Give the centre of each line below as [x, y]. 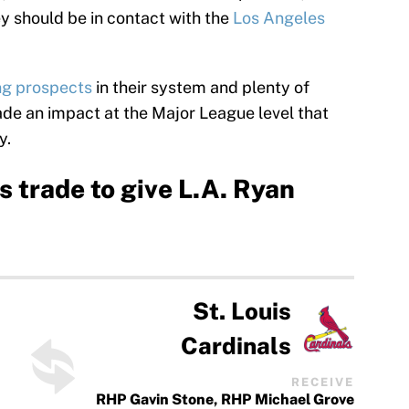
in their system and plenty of [201, 88]
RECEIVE [323, 382]
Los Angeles [279, 18]
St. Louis [242, 312]
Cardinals [236, 346]
